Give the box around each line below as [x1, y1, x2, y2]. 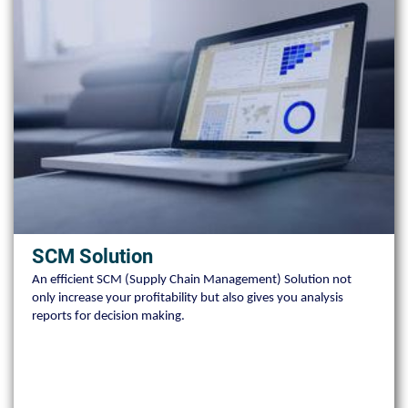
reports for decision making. [32, 310, 185, 324]
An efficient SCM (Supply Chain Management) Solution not [32, 273, 352, 288]
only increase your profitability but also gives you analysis [32, 291, 343, 306]
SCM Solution [32, 245, 153, 269]
